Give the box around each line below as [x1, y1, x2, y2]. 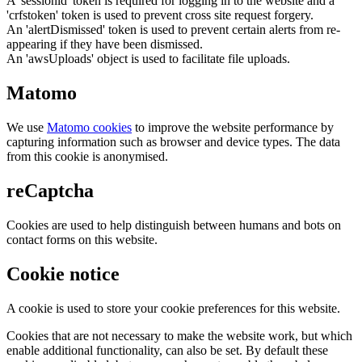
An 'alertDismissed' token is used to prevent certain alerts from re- [6, 23, 340, 37]
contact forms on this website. [6, 232, 158, 246]
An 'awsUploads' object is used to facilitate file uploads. [6, 52, 290, 66]
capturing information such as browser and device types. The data [6, 134, 340, 149]
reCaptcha [6, 179, 94, 201]
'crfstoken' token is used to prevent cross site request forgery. [6, 8, 314, 23]
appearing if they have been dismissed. [6, 37, 203, 52]
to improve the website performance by [132, 120, 334, 134]
